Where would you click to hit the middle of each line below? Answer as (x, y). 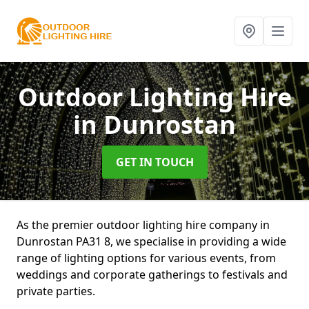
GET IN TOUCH (154, 162)
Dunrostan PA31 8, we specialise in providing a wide (151, 241)
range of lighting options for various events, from (146, 258)
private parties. (56, 291)
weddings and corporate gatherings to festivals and (152, 275)
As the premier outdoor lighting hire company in (143, 225)
